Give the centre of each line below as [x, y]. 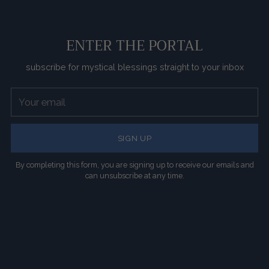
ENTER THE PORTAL [134, 46]
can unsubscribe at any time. [134, 176]
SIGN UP [134, 138]
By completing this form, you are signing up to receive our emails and [134, 165]
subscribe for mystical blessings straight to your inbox [134, 67]
